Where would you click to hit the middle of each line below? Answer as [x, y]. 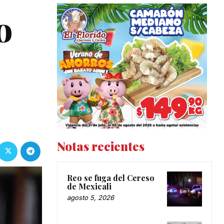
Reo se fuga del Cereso [111, 178]
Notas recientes [101, 146]
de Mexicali [89, 186]
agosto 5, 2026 [90, 198]
